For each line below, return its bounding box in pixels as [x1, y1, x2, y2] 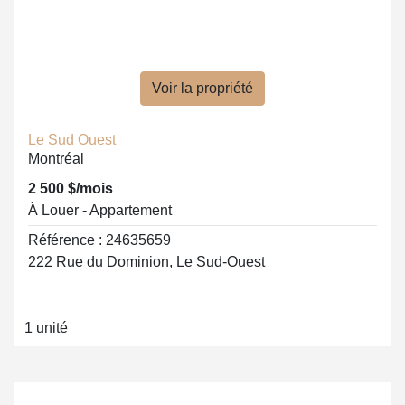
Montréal [28, 151, 84, 166]
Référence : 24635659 [28, 232, 171, 248]
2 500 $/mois [28, 181, 113, 196]
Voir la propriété [152, 80, 253, 96]
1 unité [24, 320, 68, 335]
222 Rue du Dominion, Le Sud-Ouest [28, 254, 265, 269]
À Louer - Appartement [28, 202, 172, 218]
